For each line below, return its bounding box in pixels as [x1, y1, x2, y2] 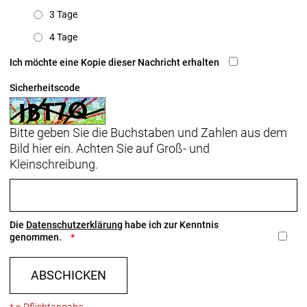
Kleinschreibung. [10, 156, 98, 171]
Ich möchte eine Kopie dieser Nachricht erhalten [10, 56, 219, 68]
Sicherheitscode [10, 82, 80, 93]
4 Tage [49, 31, 77, 42]
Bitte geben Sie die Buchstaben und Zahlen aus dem [10, 125, 287, 140]
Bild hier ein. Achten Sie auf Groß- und [10, 140, 210, 156]
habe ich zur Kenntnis [123, 219, 219, 230]
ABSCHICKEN [31, 267, 106, 282]
